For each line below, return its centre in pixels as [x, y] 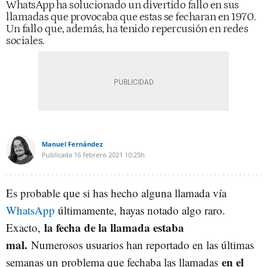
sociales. [25, 41]
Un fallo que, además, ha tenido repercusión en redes [127, 29]
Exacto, [25, 228]
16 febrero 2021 [98, 155]
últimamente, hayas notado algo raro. [140, 210]
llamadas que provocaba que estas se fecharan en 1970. [131, 17]
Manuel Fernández [72, 144]
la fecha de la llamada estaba [114, 228]
